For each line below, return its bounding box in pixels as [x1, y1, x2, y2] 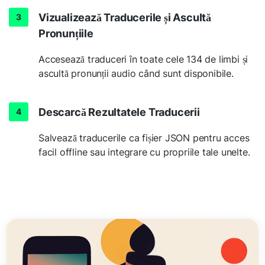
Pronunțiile [38, 27, 93, 40]
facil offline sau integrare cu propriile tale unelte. [38, 146, 250, 158]
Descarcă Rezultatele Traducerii [38, 105, 200, 118]
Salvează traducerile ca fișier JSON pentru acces [38, 131, 250, 144]
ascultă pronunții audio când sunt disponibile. [38, 67, 234, 79]
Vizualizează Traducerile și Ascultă [38, 11, 211, 24]
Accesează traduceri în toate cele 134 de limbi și [38, 53, 248, 65]
